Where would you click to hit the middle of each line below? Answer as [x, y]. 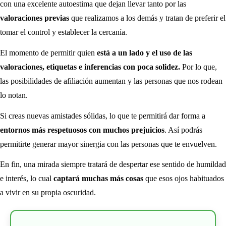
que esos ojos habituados [184, 179]
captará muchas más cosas [97, 179]
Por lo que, [199, 67]
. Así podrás [183, 130]
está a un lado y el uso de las [145, 52]
